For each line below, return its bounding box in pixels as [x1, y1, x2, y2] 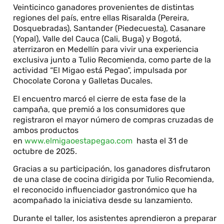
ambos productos [13, 125, 79, 135]
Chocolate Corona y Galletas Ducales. [13, 76, 155, 86]
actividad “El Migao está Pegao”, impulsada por [13, 65, 187, 75]
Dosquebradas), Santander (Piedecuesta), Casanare [13, 23, 206, 33]
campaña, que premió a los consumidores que [13, 104, 185, 114]
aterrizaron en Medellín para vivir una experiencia [13, 44, 199, 54]
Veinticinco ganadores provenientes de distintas [13, 2, 194, 12]
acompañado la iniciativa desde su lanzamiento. [13, 195, 195, 205]
